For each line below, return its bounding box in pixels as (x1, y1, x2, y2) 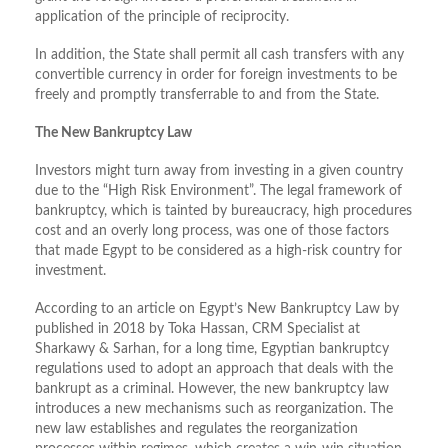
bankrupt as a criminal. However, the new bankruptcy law (35, 382, 389, 397)
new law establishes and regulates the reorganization (35, 422, 358, 437)
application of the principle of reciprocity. (35, 10, 289, 25)
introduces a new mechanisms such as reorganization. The (35, 402, 393, 417)
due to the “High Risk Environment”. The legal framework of (35, 184, 402, 199)
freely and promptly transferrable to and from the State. (35, 88, 379, 103)
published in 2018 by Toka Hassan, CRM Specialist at (35, 322, 360, 337)
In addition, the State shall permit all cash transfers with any (35, 48, 404, 63)
